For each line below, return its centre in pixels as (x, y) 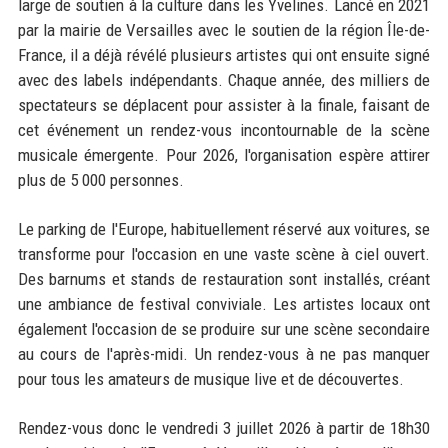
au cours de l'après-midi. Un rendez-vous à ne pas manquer (224, 353)
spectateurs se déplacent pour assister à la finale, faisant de (224, 104)
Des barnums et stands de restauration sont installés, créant (224, 278)
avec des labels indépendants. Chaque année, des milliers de (224, 79)
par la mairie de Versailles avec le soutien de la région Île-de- (224, 29)
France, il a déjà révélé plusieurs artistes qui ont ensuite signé (224, 54)
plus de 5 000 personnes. (100, 179)
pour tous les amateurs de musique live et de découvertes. (210, 378)
